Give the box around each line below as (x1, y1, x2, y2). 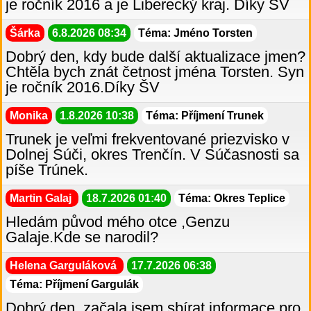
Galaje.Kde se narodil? (6, 228, 158, 246)
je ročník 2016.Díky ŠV (6, 78, 160, 96)
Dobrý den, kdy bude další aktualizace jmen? (6, 48, 305, 66)
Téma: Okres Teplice (178, 192, 285, 205)
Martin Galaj (10, 192, 74, 205)
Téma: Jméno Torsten (138, 27, 253, 40)
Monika (10, 110, 48, 122)
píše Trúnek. (6, 161, 88, 179)
